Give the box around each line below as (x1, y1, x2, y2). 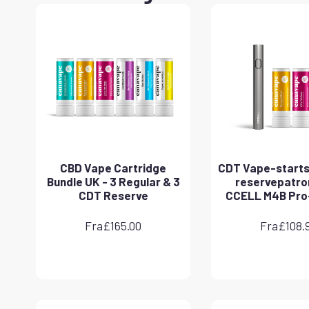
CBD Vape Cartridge (60, 160, 166, 175)
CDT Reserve (78, 188, 148, 202)
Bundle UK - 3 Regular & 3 (46, 174, 180, 188)
